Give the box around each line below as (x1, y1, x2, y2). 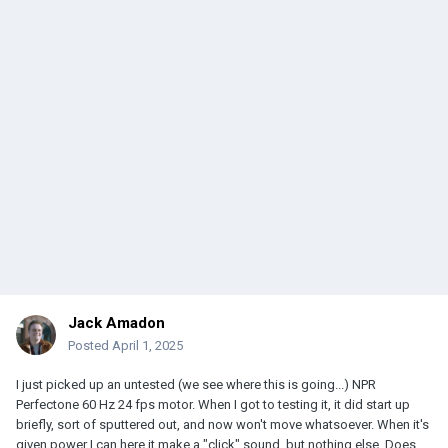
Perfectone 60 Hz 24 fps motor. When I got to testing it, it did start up (16, 397, 410, 413)
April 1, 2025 (112, 338, 183, 354)
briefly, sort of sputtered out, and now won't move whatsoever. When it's (16, 417, 429, 433)
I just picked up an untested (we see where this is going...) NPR (16, 377, 376, 393)
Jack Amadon (68, 314, 165, 333)
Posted (68, 338, 112, 354)
